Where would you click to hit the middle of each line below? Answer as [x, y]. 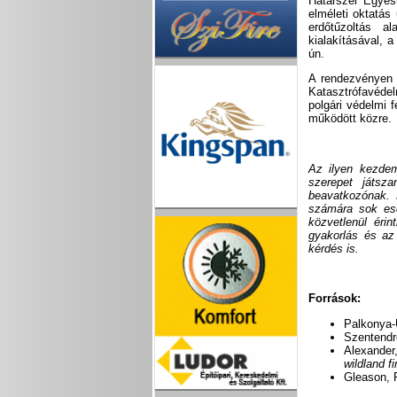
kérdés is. [334, 248]
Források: [335, 299]
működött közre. [350, 119]
